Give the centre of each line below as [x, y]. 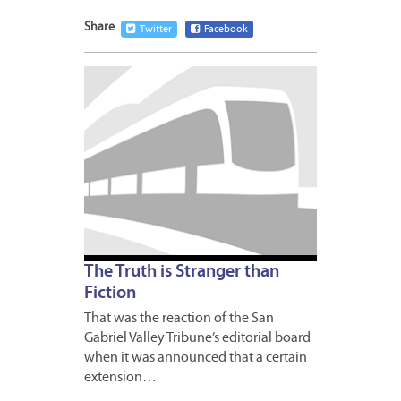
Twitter [156, 30]
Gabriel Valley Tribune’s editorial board [197, 338]
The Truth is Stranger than [182, 272]
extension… [120, 377]
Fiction [110, 293]
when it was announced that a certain [196, 358]
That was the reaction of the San [179, 318]
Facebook [226, 30]
